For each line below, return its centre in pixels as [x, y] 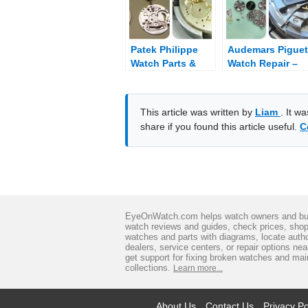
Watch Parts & [163, 63]
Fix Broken [253, 77]
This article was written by [198, 112]
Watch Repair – [263, 63]
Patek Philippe [164, 49]
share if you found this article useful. [220, 126]
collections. [149, 267]
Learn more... [198, 268]
